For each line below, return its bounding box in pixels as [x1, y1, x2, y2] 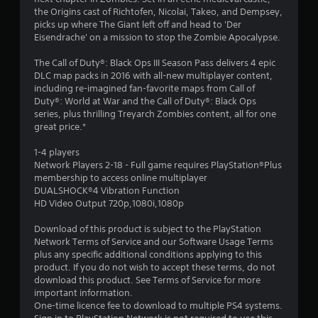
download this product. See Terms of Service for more [34, 274, 261, 286]
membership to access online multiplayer [34, 172, 207, 184]
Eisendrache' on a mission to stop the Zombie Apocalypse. [34, 31, 280, 43]
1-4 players [34, 146, 79, 158]
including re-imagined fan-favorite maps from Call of [34, 82, 255, 94]
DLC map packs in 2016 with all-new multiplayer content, [34, 70, 273, 82]
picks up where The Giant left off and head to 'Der [34, 18, 241, 31]
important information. [34, 287, 133, 299]
